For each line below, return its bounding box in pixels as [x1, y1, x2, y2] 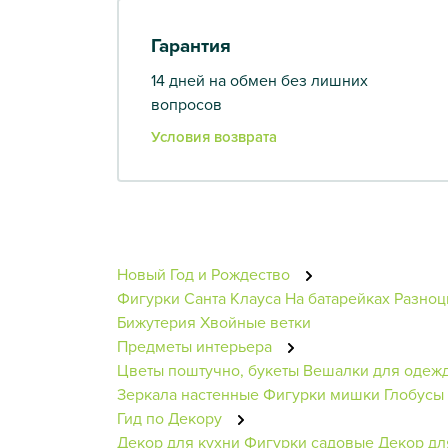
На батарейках [285, 286, 390, 309]
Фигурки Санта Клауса [117, 286, 281, 309]
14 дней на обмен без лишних [151, 68, 368, 91]
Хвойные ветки [200, 310, 311, 333]
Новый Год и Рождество [117, 262, 294, 285]
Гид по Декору [117, 406, 226, 429]
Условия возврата [151, 125, 277, 147]
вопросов [151, 92, 222, 115]
